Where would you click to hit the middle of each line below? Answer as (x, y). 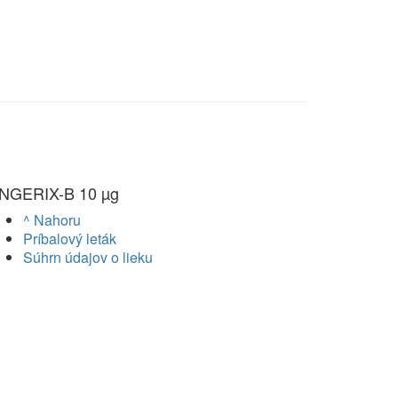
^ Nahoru (52, 220)
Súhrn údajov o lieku (88, 258)
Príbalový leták (70, 239)
